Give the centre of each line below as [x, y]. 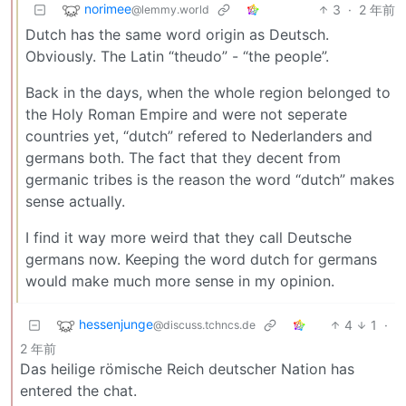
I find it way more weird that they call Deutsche [188, 237]
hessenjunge [116, 324]
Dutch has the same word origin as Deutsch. [177, 34]
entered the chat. [78, 390]
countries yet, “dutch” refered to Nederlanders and [199, 135]
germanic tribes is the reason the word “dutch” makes [210, 179]
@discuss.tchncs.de [204, 324]
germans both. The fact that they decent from [183, 157]
